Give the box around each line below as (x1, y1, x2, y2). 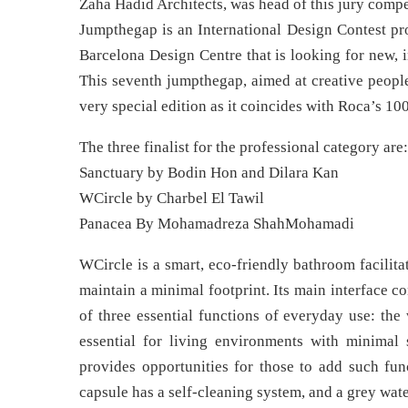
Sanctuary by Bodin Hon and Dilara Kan (79, 164, 339, 182)
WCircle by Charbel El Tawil (79, 189, 264, 208)
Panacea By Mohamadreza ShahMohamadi (79, 215, 354, 233)
